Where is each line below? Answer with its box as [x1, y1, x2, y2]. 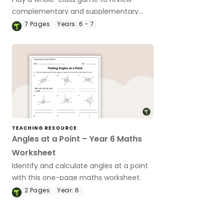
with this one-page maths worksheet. [12, 172, 141, 183]
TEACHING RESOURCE [12, 124, 77, 132]
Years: [57, 19, 77, 28]
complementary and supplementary [12, 6, 139, 16]
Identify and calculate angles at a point [12, 160, 148, 171]
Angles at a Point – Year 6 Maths [12, 133, 142, 145]
